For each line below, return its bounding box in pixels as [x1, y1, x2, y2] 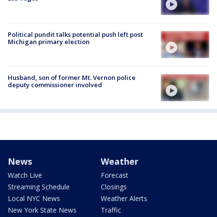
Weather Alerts [101, 194, 147, 203]
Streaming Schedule [8, 182, 70, 192]
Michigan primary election [8, 37, 90, 46]
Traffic [101, 205, 121, 215]
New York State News [8, 205, 77, 215]
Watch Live [8, 170, 42, 180]
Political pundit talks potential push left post [8, 30, 143, 39]
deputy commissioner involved [8, 80, 102, 89]
